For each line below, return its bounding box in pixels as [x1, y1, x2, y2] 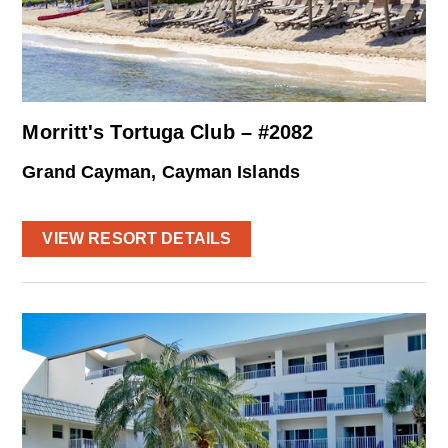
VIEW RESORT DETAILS [42, 230, 232, 248]
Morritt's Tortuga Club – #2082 [22, 121, 314, 144]
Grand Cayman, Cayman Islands [22, 162, 300, 183]
